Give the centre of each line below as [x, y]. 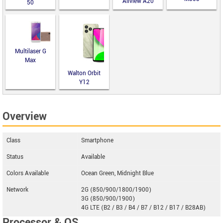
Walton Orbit [84, 73]
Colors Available [28, 173]
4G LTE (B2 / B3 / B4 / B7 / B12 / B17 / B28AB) [143, 208]
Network [17, 190]
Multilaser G [30, 52]
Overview [25, 116]
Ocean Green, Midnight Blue [117, 173]
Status [15, 157]
